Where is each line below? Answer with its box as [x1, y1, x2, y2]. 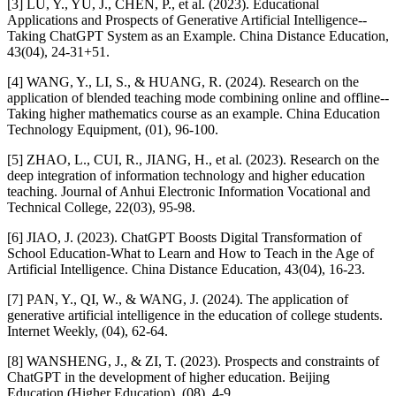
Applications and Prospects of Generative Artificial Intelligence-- [7, 11, 367, 27]
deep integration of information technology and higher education [7, 167, 365, 183]
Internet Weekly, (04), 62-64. [7, 323, 168, 339]
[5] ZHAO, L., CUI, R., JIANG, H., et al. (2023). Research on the [7, 151, 379, 167]
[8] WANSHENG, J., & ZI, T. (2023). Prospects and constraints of [7, 353, 379, 369]
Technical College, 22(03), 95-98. [7, 199, 195, 215]
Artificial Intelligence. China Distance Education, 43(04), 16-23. [7, 261, 365, 277]
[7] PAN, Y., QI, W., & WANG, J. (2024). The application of [7, 291, 348, 307]
